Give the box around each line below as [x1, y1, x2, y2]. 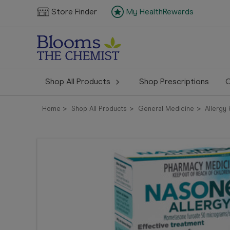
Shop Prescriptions [139, 76, 209, 86]
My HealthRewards [126, 7, 194, 17]
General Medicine [138, 105, 194, 112]
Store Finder [51, 7, 97, 17]
